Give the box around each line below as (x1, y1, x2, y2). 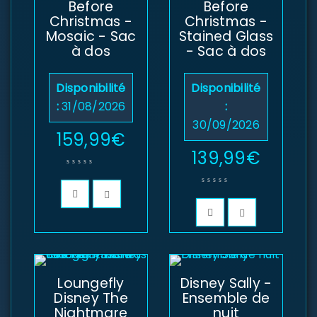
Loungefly (57, 274, 125, 294)
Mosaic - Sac (45, 27, 137, 47)
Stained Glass (178, 27, 274, 47)
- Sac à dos (185, 42, 267, 62)
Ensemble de (182, 289, 270, 309)
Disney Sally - (180, 274, 272, 294)
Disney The (54, 289, 128, 309)
